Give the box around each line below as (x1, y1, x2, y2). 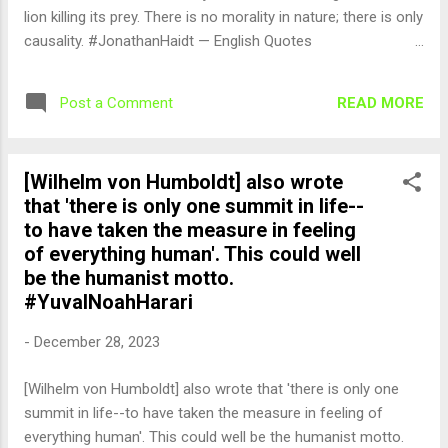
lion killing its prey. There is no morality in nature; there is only (24, 8, 423, 26)
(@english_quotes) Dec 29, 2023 (24, 56, 237, 74)
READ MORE (337, 93, 424, 112)
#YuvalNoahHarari (24, 290, 193, 314)
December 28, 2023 (34, 333, 160, 351)
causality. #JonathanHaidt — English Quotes (24, 32, 312, 50)
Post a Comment (60, 94, 173, 112)
